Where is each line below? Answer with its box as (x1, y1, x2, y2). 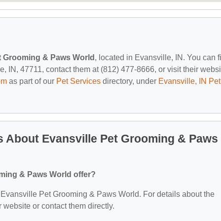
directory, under (101, 76, 158, 85)
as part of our (7, 76, 56, 85)
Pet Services (56, 76, 101, 85)
